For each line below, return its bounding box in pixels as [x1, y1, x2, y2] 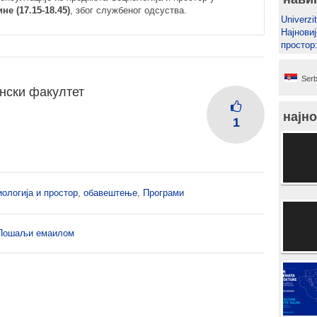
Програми [143, 188, 184, 198]
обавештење [83, 188, 137, 198]
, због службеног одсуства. [70, 5, 187, 16]
